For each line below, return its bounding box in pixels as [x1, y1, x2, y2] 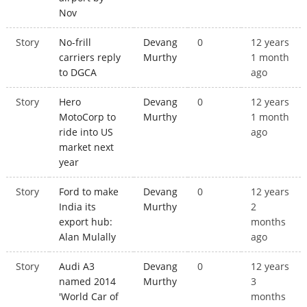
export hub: [59, 215, 113, 229]
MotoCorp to [59, 110, 116, 124]
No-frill [59, 36, 92, 49]
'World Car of [59, 290, 119, 304]
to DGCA [59, 66, 97, 79]
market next [59, 140, 114, 154]
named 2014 [59, 275, 116, 288]
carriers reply [59, 51, 121, 64]
